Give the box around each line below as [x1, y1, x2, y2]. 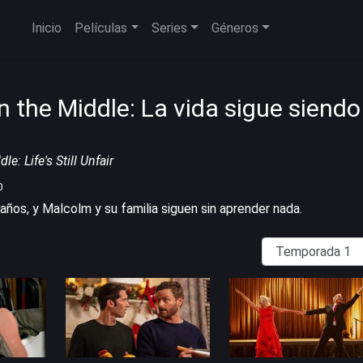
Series [152, 20, 188, 36]
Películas [75, 20, 128, 36]
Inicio [32, 20, 62, 36]
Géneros [211, 20, 258, 36]
